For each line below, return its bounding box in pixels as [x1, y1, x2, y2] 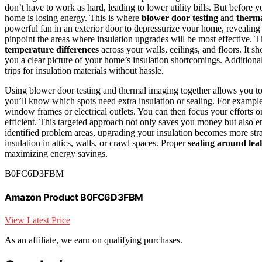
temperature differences [5, 44, 99, 54]
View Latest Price [5, 215, 70, 226]
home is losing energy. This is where [5, 12, 142, 23]
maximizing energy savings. [5, 148, 108, 158]
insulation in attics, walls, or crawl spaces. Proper [5, 137, 188, 148]
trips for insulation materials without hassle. [5, 65, 164, 75]
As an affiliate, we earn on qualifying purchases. [5, 235, 182, 246]
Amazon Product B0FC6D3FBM [5, 191, 143, 204]
